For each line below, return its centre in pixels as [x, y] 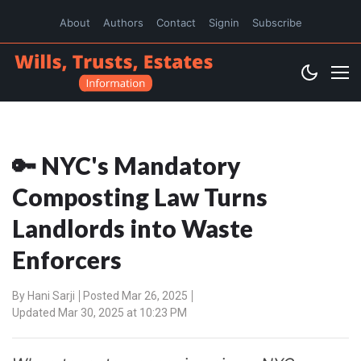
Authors [123, 23]
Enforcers [67, 260]
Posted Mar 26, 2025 [135, 296]
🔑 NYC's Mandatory [127, 166]
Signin [224, 23]
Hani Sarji [51, 296]
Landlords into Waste [133, 228]
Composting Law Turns [140, 197]
